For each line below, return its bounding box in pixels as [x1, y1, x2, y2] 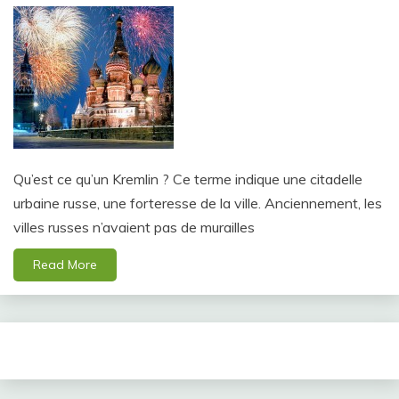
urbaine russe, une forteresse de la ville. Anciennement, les [13, 193, 382, 212]
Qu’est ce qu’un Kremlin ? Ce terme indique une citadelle [13, 169, 362, 188]
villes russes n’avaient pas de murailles [13, 217, 255, 236]
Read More [33, 256, 97, 273]
